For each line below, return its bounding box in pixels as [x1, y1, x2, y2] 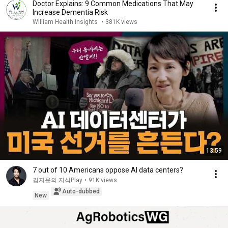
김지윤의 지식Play [33, 177, 82, 184]
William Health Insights [33, 18, 99, 25]
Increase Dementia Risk [33, 8, 108, 16]
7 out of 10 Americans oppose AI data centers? [33, 166, 183, 174]
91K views [89, 177, 117, 184]
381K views [105, 18, 137, 25]
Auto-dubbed [62, 188, 100, 195]
